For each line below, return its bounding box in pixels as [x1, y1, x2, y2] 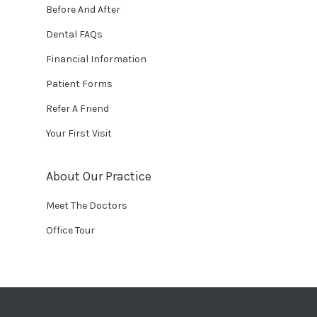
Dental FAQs [46, 28, 103, 40]
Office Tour [46, 224, 95, 236]
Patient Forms [46, 78, 113, 90]
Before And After [46, 4, 120, 16]
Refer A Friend [46, 103, 109, 115]
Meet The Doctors [46, 200, 127, 212]
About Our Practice [46, 168, 151, 184]
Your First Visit [46, 127, 112, 139]
